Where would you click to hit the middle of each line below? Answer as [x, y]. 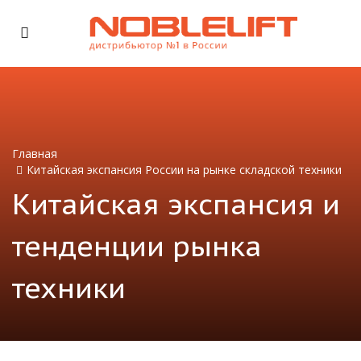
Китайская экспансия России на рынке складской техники [184, 169]
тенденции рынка [137, 245]
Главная [35, 153]
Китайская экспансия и [176, 203]
